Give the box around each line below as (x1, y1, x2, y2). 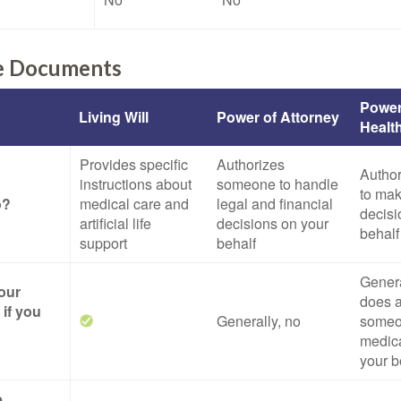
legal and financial (217, 193, 333, 214)
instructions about (80, 174, 192, 194)
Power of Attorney (217, 107, 339, 127)
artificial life (80, 213, 151, 234)
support (80, 233, 127, 253)
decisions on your (217, 213, 328, 234)
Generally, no (217, 311, 301, 331)
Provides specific (80, 154, 188, 175)
